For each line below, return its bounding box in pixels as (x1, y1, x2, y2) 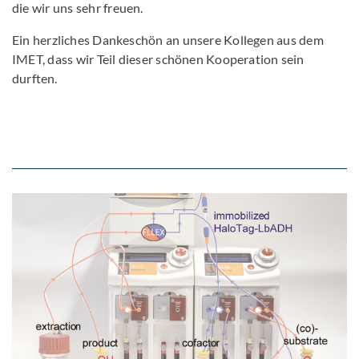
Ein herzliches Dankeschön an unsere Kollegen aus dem (12, 31, 324, 47)
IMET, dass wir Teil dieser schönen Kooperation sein (12, 50, 305, 67)
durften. (12, 70, 58, 86)
